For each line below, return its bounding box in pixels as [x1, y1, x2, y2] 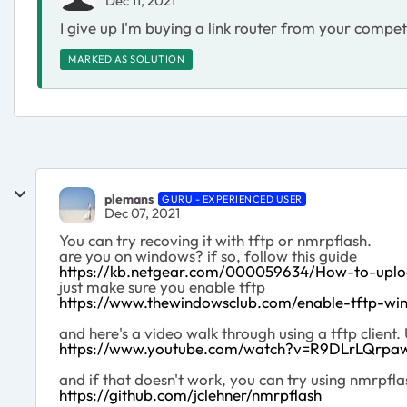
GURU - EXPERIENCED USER [162, 192, 303, 205]
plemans [104, 190, 154, 207]
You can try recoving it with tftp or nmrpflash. [59, 231, 372, 250]
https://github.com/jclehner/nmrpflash [59, 385, 322, 404]
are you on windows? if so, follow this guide [59, 246, 357, 265]
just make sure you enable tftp [59, 277, 265, 296]
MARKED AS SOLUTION [68, 53, 184, 65]
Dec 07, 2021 [104, 203, 180, 222]
